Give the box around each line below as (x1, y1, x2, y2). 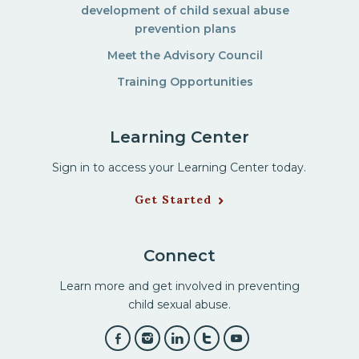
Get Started (135, 192, 212, 208)
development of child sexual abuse (81, 3, 290, 18)
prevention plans (134, 22, 236, 37)
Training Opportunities (117, 75, 254, 90)
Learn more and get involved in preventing (58, 279, 300, 294)
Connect (143, 246, 216, 266)
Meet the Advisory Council (107, 48, 264, 63)
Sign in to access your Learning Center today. (52, 160, 307, 175)
